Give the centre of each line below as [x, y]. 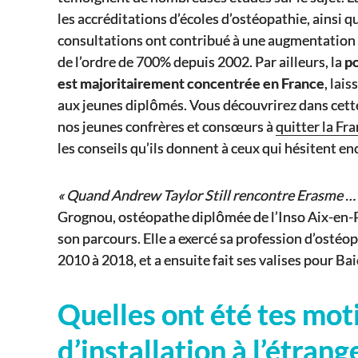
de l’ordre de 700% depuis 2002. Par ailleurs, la [201, 61]
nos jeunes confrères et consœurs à [167, 126]
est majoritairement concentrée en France [191, 83]
